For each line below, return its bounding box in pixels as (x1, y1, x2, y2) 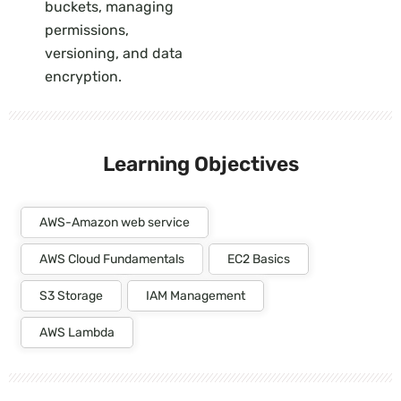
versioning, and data (45, 44, 183, 62)
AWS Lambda (39, 324, 115, 340)
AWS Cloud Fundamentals (39, 251, 184, 267)
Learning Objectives (102, 151, 299, 176)
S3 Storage (39, 287, 103, 303)
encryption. (45, 67, 122, 85)
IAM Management (146, 287, 245, 303)
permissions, (45, 21, 129, 38)
